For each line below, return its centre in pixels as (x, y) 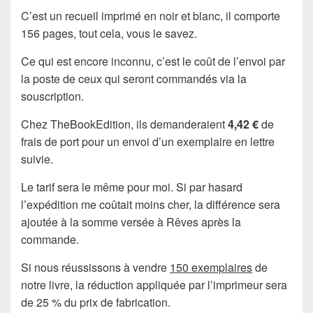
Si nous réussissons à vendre (95, 267)
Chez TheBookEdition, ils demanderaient (124, 124)
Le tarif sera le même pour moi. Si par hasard (132, 187)
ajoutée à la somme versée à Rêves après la (131, 221)
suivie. (37, 159)
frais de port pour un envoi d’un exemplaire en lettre (148, 141)
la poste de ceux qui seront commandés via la (134, 78)
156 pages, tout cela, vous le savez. (109, 33)
